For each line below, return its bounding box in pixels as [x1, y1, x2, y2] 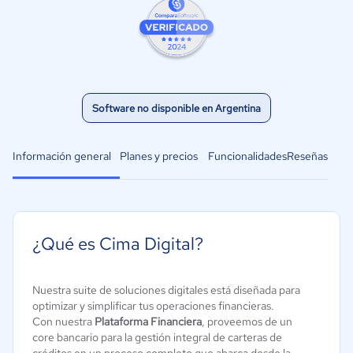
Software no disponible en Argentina [92, 101, 261, 115]
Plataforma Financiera [95, 314, 202, 329]
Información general [13, 148, 111, 163]
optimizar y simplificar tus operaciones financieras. [32, 298, 274, 313]
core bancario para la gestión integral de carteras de [32, 329, 282, 344]
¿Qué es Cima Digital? [32, 232, 203, 255]
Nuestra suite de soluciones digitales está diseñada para [32, 282, 300, 297]
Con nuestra [32, 314, 95, 329]
